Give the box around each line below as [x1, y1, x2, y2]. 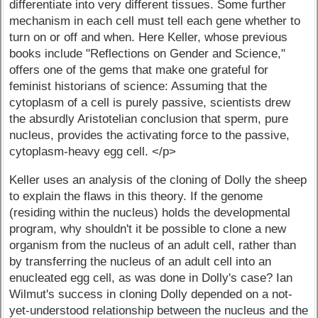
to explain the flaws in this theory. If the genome [9, 190, 263, 204]
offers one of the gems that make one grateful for [9, 63, 269, 77]
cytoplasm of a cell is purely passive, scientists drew [9, 96, 291, 110]
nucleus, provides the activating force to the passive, [9, 128, 290, 143]
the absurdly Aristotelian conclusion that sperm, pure [9, 112, 289, 126]
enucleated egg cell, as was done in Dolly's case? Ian [9, 271, 293, 285]
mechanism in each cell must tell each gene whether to [9, 14, 301, 28]
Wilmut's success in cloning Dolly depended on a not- [9, 287, 293, 302]
